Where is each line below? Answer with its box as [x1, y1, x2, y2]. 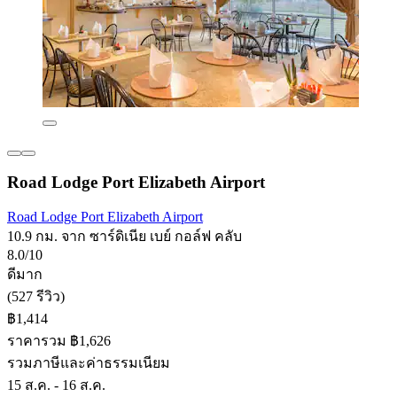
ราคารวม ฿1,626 [7, 333, 111, 349]
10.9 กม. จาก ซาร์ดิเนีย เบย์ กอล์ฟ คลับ [7, 229, 242, 245]
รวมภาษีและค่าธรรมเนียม [7, 355, 170, 371]
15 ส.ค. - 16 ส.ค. [7, 378, 105, 393]
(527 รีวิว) [7, 289, 65, 305]
